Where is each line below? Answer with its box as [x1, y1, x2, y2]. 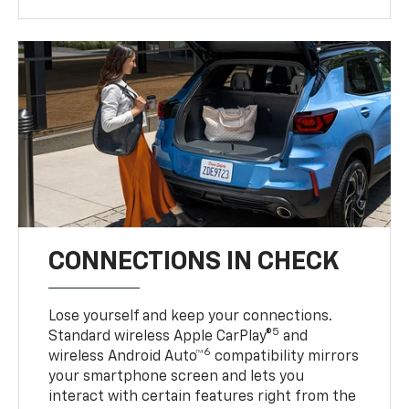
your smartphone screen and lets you [48, 370, 305, 385]
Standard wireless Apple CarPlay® [48, 330, 273, 345]
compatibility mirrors [211, 350, 360, 365]
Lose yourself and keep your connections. [48, 309, 333, 325]
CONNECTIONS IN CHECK [48, 249, 341, 276]
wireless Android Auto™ [48, 350, 204, 365]
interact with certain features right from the [48, 390, 357, 405]
